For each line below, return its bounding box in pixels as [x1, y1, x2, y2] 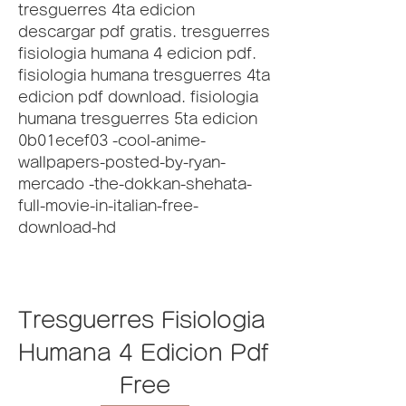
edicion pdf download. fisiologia [18, 90, 258, 104]
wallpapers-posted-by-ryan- [18, 155, 226, 169]
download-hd [18, 220, 116, 235]
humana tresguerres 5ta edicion [18, 111, 257, 126]
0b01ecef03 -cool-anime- [18, 133, 206, 148]
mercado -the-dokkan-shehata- [18, 177, 252, 191]
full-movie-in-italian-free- [18, 198, 198, 213]
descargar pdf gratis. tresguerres [18, 24, 270, 39]
